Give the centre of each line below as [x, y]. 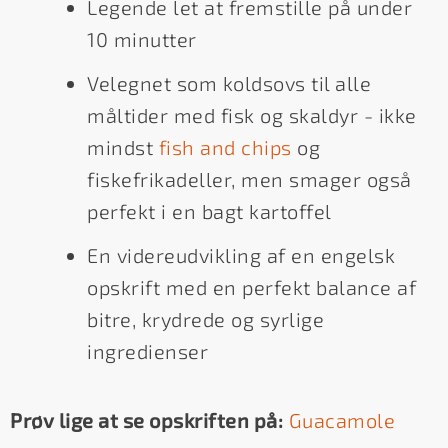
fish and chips [225, 147]
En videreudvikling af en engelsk [241, 255]
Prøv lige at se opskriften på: [146, 420]
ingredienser [147, 351]
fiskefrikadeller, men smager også [249, 179]
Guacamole [341, 420]
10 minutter [142, 39]
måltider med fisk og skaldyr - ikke [252, 115]
